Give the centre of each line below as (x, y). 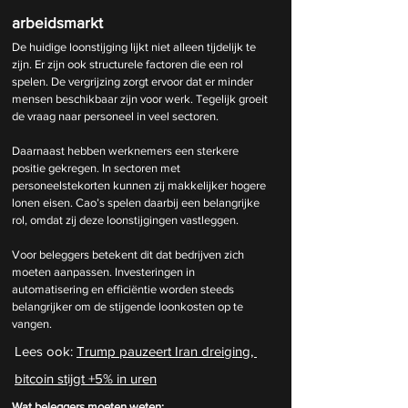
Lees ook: (46, 352)
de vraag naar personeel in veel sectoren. (115, 117)
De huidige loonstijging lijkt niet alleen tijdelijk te (135, 47)
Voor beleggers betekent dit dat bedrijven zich (129, 255)
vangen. (32, 324)
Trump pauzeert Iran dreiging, (167, 352)
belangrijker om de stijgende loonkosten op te (129, 307)
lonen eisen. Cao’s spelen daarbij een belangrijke (137, 203)
